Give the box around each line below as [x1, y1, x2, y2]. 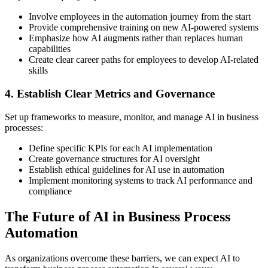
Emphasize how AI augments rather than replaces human [29, 33, 243, 44]
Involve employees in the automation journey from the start [29, 11, 251, 22]
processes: [5, 122, 43, 133]
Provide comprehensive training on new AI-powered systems [29, 22, 258, 33]
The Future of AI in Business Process [5, 208, 230, 224]
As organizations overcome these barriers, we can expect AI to [5, 252, 240, 263]
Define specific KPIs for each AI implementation [29, 142, 212, 153]
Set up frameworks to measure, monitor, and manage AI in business [5, 111, 258, 122]
